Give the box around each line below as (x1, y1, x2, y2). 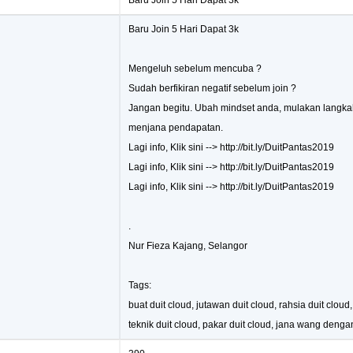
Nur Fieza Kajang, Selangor (128, 240, 247, 251)
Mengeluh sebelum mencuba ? (128, 63, 262, 74)
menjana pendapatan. (128, 122, 223, 133)
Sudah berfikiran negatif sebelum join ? (128, 83, 296, 94)
